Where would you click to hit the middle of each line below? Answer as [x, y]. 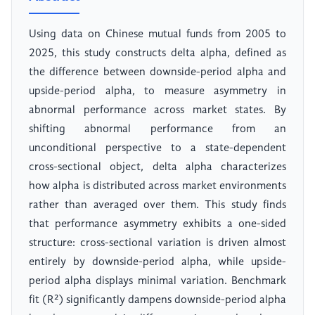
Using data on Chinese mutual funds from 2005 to [157, 35]
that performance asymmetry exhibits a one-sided [157, 225]
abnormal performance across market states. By [157, 111]
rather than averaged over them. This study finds [157, 206]
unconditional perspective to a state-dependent [157, 149]
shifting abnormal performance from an [157, 130]
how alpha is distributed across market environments [157, 187]
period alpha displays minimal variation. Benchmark [157, 282]
